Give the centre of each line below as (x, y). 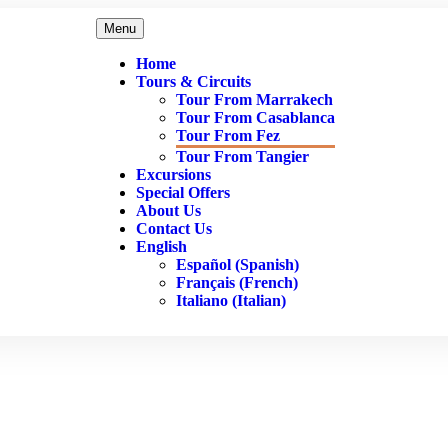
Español (204, 264)
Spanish (267, 264)
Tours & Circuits (194, 81)
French (269, 282)
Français (206, 282)
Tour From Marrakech (255, 99)
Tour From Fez (228, 135)
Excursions (174, 174)
